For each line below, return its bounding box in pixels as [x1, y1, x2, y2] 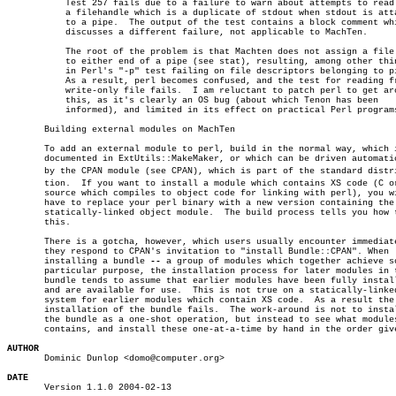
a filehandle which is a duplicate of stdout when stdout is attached [7, 8, 49, 18]
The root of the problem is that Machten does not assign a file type [7, 47, 49, 57]
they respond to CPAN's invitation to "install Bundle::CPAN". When [7, 247, 389, 256]
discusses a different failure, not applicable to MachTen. [7, 27, 49, 37]
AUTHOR [7, 344, 39, 354]
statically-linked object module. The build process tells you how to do [7, 208, 214, 217]
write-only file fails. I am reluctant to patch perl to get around [7, 86, 49, 95]
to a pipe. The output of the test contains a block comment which [7, 18, 49, 27]
